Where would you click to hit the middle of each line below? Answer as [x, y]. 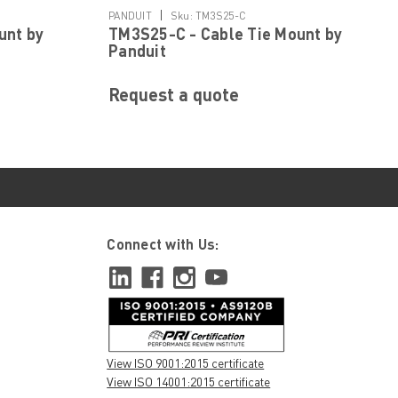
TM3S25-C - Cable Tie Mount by [226, 34]
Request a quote [174, 95]
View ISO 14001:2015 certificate [189, 382]
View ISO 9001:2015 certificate [186, 363]
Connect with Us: [163, 244]
